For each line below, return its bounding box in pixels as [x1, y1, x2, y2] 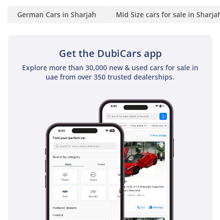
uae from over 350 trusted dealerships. [46, 72, 174, 82]
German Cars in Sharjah [17, 10, 96, 20]
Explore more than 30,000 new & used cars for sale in [22, 63, 198, 73]
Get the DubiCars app [58, 47, 162, 60]
